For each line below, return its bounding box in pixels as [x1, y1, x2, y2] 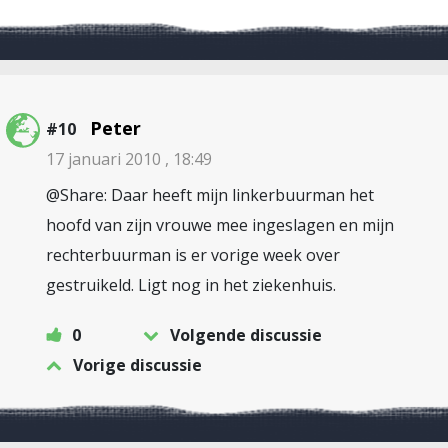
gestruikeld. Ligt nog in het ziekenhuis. [46, 274, 336, 296]
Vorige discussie [73, 354, 202, 376]
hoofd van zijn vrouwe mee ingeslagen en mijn [46, 214, 394, 236]
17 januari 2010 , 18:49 [46, 148, 212, 170]
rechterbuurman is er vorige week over [46, 244, 340, 266]
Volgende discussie [170, 324, 322, 346]
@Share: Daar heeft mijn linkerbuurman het [46, 184, 374, 206]
